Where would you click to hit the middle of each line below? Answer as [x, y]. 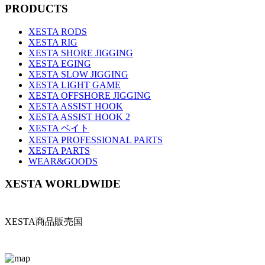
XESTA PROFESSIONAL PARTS [96, 140]
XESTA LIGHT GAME [75, 85]
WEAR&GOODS [63, 161]
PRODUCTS [36, 8]
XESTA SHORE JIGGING [81, 53]
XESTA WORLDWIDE [63, 184]
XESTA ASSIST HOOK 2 [79, 117]
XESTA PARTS [59, 150]
